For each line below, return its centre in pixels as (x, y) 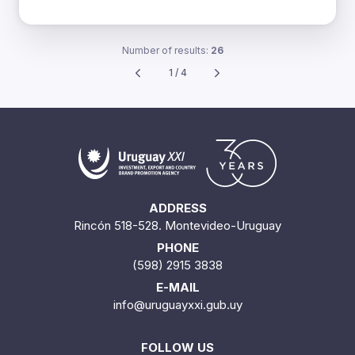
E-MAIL (177, 288)
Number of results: (166, 50)
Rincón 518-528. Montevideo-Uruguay (177, 226)
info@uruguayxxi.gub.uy (177, 305)
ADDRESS (177, 208)
